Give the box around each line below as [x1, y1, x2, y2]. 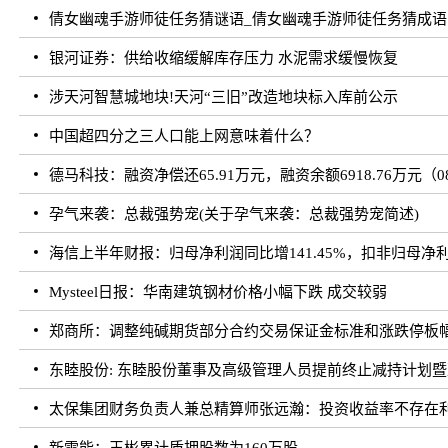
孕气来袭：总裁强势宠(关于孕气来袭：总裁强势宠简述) [49, 206, 420, 223]
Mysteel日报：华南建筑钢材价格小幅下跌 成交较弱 [49, 284, 388, 301]
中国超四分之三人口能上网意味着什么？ [49, 128, 320, 145]
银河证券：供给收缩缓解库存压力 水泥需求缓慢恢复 [49, 50, 399, 67]
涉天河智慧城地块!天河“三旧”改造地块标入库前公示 [49, 89, 399, 106]
